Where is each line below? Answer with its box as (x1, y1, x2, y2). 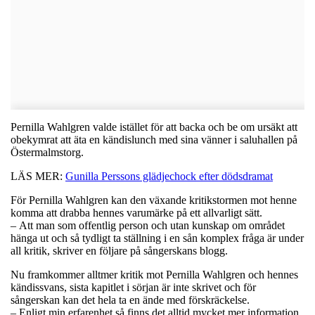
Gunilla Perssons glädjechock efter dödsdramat (65, 169, 273, 182)
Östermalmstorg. (11, 146, 84, 158)
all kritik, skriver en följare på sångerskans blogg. (11, 244, 228, 257)
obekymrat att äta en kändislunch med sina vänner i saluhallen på (11, 133, 297, 146)
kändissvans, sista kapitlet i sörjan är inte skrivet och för (11, 281, 256, 293)
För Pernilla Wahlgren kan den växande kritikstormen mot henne (11, 193, 297, 206)
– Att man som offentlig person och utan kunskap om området (11, 219, 285, 231)
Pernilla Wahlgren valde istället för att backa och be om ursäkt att (11, 120, 297, 133)
